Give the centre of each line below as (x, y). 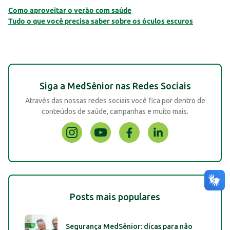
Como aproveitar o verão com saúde (70, 11)
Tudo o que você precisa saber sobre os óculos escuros (101, 21)
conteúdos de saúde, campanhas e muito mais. (115, 112)
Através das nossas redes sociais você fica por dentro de (115, 101)
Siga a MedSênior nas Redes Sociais (115, 86)
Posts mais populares (115, 197)
